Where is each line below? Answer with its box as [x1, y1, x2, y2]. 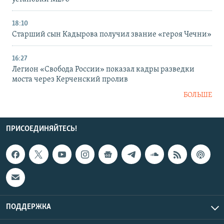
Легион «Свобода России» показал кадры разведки [12, 65, 194, 74]
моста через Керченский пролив [12, 75, 128, 84]
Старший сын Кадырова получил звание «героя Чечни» [12, 30, 211, 39]
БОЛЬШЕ [183, 91, 212, 99]
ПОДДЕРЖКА [6, 202, 51, 211]
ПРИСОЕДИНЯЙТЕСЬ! [6, 125, 77, 133]
